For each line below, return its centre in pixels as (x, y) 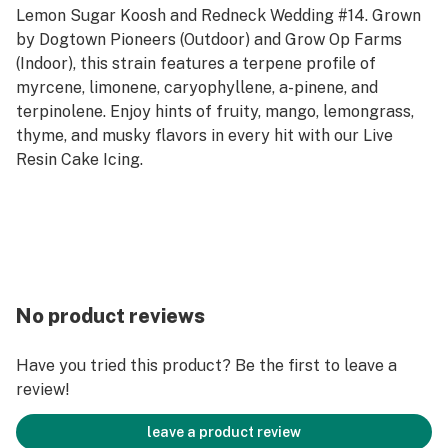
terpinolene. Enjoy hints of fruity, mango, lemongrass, (215, 111)
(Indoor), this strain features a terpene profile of (196, 63)
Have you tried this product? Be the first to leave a (206, 365)
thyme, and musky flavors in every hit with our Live (204, 135)
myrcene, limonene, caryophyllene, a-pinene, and (197, 87)
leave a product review (224, 432)
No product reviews (110, 316)
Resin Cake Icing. (79, 159)
